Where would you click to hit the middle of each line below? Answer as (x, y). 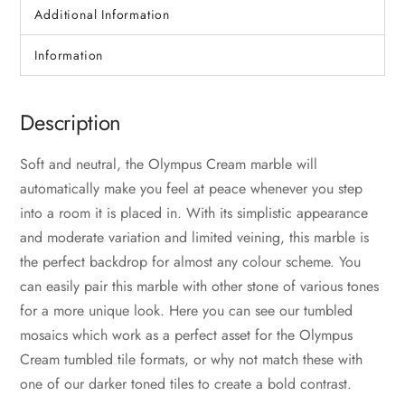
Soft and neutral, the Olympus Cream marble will (169, 165)
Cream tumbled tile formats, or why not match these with (192, 360)
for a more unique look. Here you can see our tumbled (187, 311)
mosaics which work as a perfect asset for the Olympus (187, 335)
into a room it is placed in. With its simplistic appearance (194, 213)
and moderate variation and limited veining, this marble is (195, 238)
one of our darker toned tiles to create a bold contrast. (186, 384)
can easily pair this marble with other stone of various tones (200, 287)
